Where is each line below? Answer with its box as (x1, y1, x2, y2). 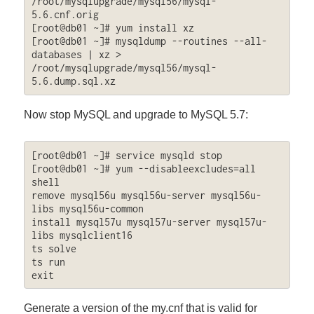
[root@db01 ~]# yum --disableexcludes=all (31, 162, 256, 175)
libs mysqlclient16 (31, 228, 132, 241)
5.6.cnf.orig (31, 8, 99, 21)
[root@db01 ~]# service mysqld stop (31, 149, 222, 161)
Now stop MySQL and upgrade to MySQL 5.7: (24, 108, 249, 121)
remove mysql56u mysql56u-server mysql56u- (31, 189, 261, 201)
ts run (31, 255, 65, 268)
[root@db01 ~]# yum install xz (31, 22, 194, 34)
